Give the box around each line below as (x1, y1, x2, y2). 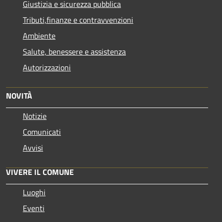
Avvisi (23, 141, 43, 154)
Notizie (23, 110, 47, 122)
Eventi (23, 202, 45, 214)
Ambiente (23, 29, 55, 42)
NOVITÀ (6, 89, 32, 102)
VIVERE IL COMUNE (6, 166, 74, 178)
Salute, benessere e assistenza (23, 45, 126, 57)
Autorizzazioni (23, 61, 71, 73)
